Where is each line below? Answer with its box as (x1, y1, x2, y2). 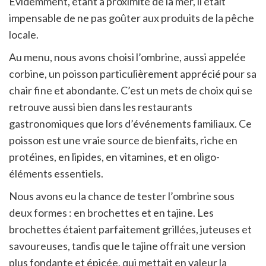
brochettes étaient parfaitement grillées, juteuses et (9, 223, 252, 236)
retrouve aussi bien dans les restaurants (9, 100, 192, 114)
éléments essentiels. (9, 167, 103, 180)
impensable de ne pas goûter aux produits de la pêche (9, 11, 254, 25)
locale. (9, 28, 39, 42)
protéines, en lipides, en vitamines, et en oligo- (9, 150, 220, 164)
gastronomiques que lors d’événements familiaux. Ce (9, 117, 252, 131)
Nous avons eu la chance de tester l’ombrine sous (9, 189, 235, 203)
